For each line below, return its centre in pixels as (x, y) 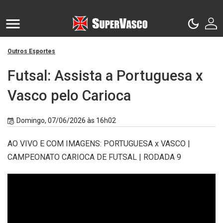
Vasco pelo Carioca (69, 96)
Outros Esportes (31, 51)
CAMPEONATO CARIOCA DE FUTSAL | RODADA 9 (94, 157)
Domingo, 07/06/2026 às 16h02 (66, 120)
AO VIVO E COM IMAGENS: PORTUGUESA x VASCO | (99, 144)
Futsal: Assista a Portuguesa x (105, 76)
